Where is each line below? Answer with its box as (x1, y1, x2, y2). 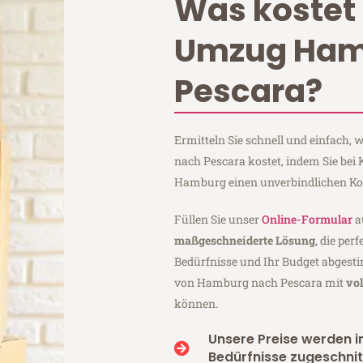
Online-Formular (262, 211, 353, 227)
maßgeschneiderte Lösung (174, 232, 316, 248)
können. (174, 295, 219, 311)
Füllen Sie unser (174, 211, 263, 227)
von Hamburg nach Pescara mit (174, 274, 347, 290)
